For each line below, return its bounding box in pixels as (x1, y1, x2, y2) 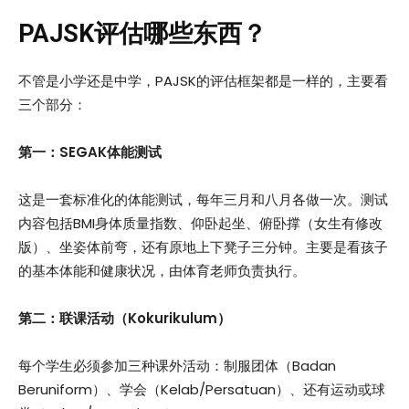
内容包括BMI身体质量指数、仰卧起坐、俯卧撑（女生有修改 (18, 214, 383, 234)
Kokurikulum (128, 309, 217, 329)
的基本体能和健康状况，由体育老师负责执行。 (18, 261, 306, 281)
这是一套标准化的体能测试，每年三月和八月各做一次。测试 (18, 190, 388, 210)
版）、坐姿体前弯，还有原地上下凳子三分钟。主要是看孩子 (18, 237, 388, 257)
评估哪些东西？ (94, 19, 267, 49)
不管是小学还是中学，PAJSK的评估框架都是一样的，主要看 (18, 71, 388, 91)
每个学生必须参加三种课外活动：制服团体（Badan (18, 356, 336, 376)
